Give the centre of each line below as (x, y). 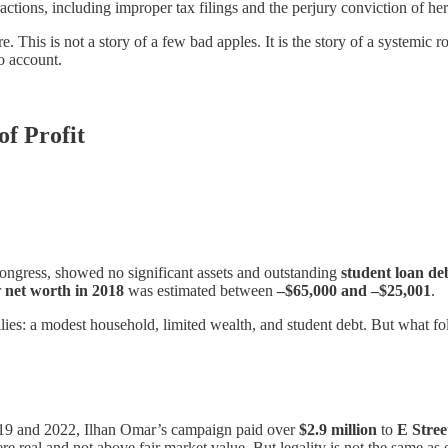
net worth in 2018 (64, 291)
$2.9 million (338, 429)
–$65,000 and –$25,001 (354, 291)
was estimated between (200, 291)
